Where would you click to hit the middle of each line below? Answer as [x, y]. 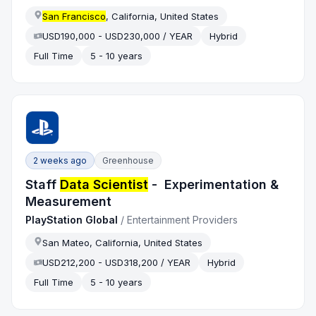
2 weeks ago [60, 161]
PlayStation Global [72, 220]
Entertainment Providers [183, 220]
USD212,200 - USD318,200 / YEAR [117, 263]
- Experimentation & [214, 185]
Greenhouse [128, 161]
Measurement [71, 202]
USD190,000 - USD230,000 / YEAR [118, 36]
